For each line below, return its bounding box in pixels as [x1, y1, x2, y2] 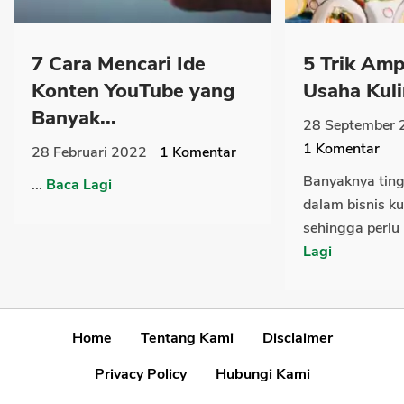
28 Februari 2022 [32, 142, 147, 162]
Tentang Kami [140, 327, 234, 348]
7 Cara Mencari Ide [32, 50, 206, 78]
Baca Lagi [46, 174, 112, 195]
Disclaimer [262, 327, 333, 348]
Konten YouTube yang [32, 77, 235, 105]
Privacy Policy [94, 363, 187, 384]
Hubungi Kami [215, 363, 310, 384]
